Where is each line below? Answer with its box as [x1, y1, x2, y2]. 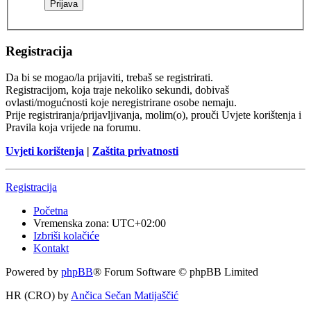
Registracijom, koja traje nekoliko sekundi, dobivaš [6, 84, 229, 96]
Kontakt [33, 242, 69, 255]
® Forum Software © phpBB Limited [93, 266, 258, 278]
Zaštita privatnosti [92, 145, 178, 158]
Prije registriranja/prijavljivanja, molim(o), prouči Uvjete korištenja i [6, 109, 301, 121]
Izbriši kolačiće [33, 230, 99, 242]
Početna [33, 205, 68, 217]
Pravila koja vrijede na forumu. [6, 121, 141, 134]
